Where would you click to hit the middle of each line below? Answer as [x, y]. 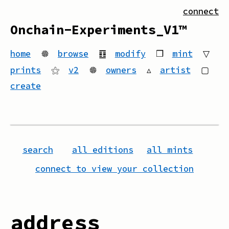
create [26, 86]
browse [73, 54]
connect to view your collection [114, 168]
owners [121, 70]
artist [175, 70]
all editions [102, 150]
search [38, 150]
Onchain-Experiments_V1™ [99, 30]
